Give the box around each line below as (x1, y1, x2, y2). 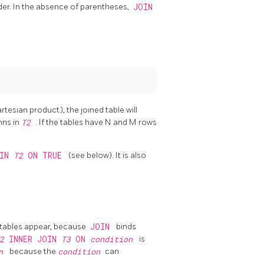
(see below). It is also (68, 150, 146, 160)
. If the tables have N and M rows (35, 117, 157, 127)
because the (9, 246, 58, 256)
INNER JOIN (8, 233, 61, 245)
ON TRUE (27, 150, 67, 161)
